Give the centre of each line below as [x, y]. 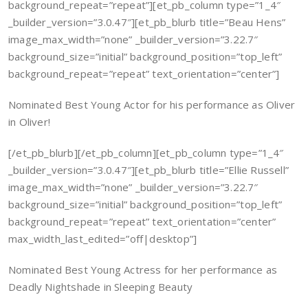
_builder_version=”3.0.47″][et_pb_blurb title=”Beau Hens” [147, 22]
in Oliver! [30, 122]
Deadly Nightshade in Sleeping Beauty [101, 287]
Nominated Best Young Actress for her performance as [143, 269]
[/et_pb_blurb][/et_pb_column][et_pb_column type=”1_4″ [146, 153]
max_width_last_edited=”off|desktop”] [103, 239]
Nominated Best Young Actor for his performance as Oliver [152, 104]
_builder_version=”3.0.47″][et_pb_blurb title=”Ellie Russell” [149, 170]
